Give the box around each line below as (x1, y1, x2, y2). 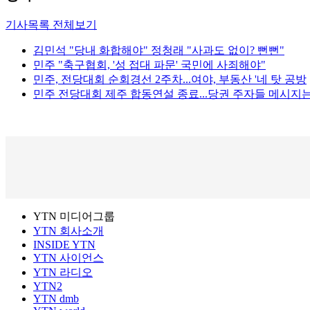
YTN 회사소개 (33, 225, 104, 237)
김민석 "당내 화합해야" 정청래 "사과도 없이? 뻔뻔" (33, 44, 284, 57)
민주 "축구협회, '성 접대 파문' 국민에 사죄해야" (33, 59, 266, 71)
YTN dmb (33, 293, 79, 305)
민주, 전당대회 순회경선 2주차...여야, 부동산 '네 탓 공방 (33, 73, 307, 86)
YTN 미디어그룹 (33, 210, 115, 223)
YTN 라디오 (33, 266, 93, 279)
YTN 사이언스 (33, 252, 104, 264)
